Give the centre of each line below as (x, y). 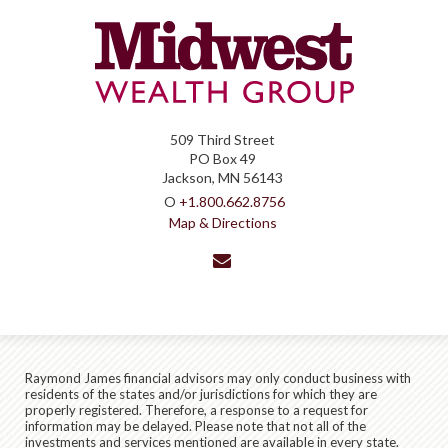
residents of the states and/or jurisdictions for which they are (201, 393)
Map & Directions (222, 222)
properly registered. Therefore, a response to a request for (196, 409)
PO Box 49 (222, 158)
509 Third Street (222, 139)
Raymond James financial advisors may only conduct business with (218, 377)
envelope (265, 258)
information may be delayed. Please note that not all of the (195, 425)
